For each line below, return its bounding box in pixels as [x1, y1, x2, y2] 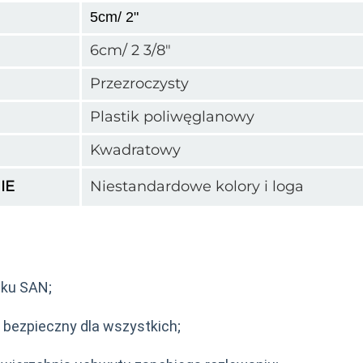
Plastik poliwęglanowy [90, 107, 254, 126]
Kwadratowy [90, 140, 181, 159]
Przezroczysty [90, 74, 189, 92]
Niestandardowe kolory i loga [90, 177, 304, 195]
